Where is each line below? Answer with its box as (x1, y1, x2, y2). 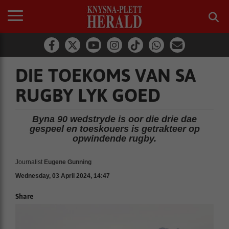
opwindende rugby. (73, 133, 156, 144)
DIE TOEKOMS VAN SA (15, 64, 196, 86)
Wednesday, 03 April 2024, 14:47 (15, 172, 110, 179)
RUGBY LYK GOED (15, 84, 161, 106)
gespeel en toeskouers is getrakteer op (29, 124, 200, 134)
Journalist (15, 158, 42, 166)
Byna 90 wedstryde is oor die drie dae (32, 114, 197, 124)
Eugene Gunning (44, 158, 91, 166)
